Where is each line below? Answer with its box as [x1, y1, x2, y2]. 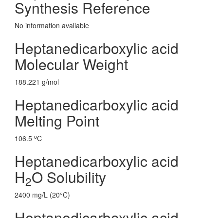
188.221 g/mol [15, 77, 59, 87]
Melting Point [15, 110, 99, 131]
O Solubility [32, 166, 106, 187]
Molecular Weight [15, 54, 128, 74]
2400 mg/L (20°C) [15, 190, 70, 200]
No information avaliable [15, 20, 89, 30]
